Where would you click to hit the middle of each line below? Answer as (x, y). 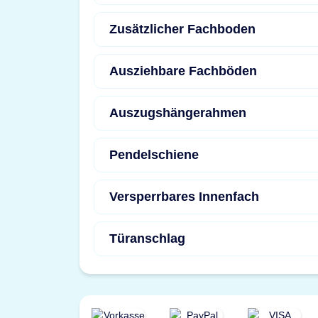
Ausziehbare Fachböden (183, 71)
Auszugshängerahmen (178, 113)
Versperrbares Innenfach (184, 197)
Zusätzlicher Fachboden (182, 29)
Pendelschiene (154, 155)
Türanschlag (147, 238)
